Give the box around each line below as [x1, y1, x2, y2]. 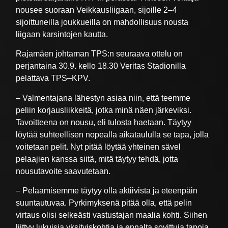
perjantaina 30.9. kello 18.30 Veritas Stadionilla [16, 62, 186, 71]
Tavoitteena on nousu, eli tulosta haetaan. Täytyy [16, 118, 192, 127]
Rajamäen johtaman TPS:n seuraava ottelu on [16, 49, 183, 59]
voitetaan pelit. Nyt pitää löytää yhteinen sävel [16, 142, 181, 151]
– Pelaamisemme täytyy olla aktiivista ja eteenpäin [16, 186, 198, 195]
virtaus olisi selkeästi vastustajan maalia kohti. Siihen [16, 211, 208, 220]
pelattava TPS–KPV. [16, 74, 91, 83]
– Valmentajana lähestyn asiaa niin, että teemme [16, 93, 191, 102]
